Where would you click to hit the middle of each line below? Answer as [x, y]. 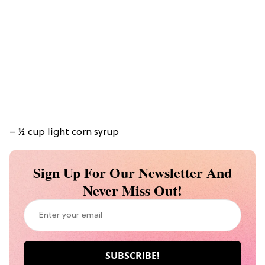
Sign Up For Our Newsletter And [132, 173]
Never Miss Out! [132, 190]
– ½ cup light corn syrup [64, 133]
